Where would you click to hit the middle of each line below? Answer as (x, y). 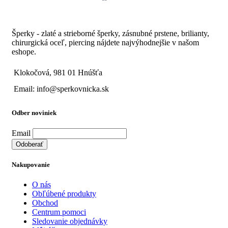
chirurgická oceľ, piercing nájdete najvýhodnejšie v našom (105, 43)
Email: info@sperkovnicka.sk (61, 89)
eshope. (24, 52)
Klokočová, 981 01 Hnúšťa (58, 73)
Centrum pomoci (59, 212)
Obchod (45, 203)
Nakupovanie (31, 164)
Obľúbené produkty (64, 194)
